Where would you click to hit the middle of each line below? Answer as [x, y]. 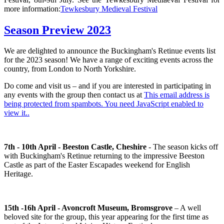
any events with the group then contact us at [74, 95]
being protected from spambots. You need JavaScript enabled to [104, 104]
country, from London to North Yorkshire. [70, 69]
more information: [32, 8]
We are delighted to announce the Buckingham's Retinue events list [110, 51]
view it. [16, 113]
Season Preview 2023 [57, 30]
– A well [187, 208]
